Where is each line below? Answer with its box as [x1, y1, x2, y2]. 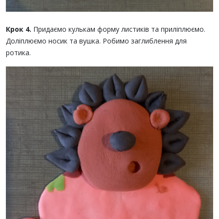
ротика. [6, 48, 31, 58]
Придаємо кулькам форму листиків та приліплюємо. [31, 24, 205, 34]
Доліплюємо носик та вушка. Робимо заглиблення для [6, 36, 187, 46]
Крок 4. [6, 24, 31, 34]
